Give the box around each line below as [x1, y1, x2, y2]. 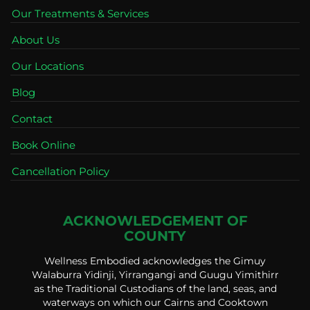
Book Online [12, 138, 75, 152]
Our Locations [12, 60, 84, 73]
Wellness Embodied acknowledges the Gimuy [44, 255, 266, 268]
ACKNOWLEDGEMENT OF [62, 212, 248, 230]
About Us [12, 33, 60, 47]
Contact [12, 112, 53, 126]
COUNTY [124, 228, 186, 245]
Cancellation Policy [12, 165, 109, 179]
